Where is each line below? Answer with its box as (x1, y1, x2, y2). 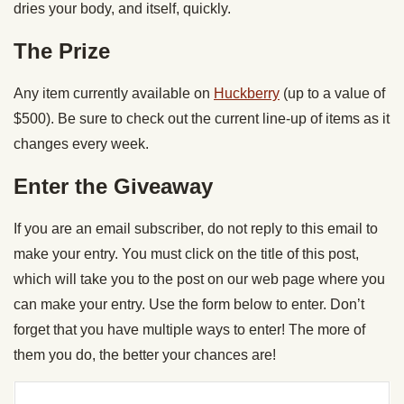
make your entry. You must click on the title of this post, (14, 245, 359, 262)
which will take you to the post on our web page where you (14, 271, 385, 287)
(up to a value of (280, 85, 385, 101)
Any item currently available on (14, 85, 214, 101)
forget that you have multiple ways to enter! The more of (14, 321, 365, 337)
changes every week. (14, 135, 149, 151)
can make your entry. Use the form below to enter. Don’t (14, 296, 364, 312)
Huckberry (214, 85, 280, 101)
